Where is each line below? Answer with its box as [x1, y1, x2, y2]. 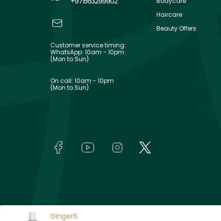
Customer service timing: [50, 40, 126, 49]
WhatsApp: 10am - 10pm [50, 47, 124, 56]
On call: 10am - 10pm [50, 76, 114, 85]
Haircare [156, 10, 182, 19]
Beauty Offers [156, 24, 196, 33]
